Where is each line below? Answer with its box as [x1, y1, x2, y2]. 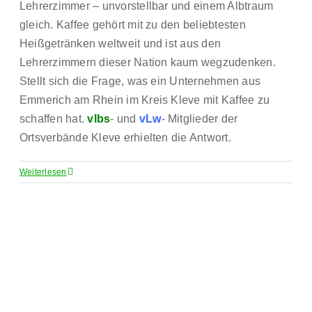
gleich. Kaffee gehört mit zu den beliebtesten [19, 19, 246, 31]
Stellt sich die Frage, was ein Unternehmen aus [19, 75, 261, 87]
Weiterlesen [19, 167, 67, 177]
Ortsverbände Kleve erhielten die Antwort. [19, 132, 231, 143]
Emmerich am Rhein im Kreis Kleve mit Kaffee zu [19, 94, 270, 106]
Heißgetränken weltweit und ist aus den [19, 38, 221, 49]
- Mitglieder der [161, 113, 238, 125]
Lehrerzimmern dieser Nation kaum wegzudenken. [19, 56, 276, 68]
